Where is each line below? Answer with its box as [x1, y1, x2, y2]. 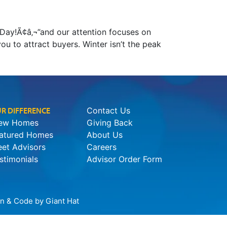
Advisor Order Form [86, 154, 162, 165]
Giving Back [86, 118, 133, 128]
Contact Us [86, 105, 130, 116]
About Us [86, 130, 123, 140]
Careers [86, 142, 117, 153]
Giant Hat [45, 196, 79, 206]
